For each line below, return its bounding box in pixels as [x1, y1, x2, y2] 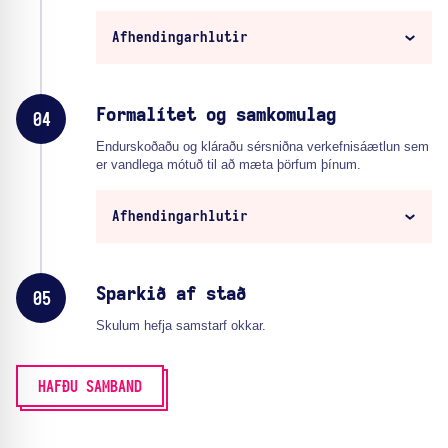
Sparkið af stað [96, 286, 246, 305]
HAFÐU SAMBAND [38, 379, 142, 396]
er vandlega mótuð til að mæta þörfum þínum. [96, 157, 361, 173]
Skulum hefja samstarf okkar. [96, 318, 266, 334]
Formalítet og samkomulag [96, 107, 336, 126]
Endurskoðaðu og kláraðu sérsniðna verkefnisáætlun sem [96, 139, 429, 155]
